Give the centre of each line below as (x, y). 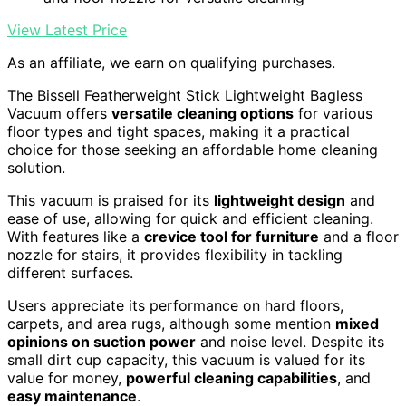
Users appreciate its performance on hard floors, (175, 306)
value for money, (67, 378)
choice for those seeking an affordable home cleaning (193, 150)
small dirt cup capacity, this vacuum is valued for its (186, 360)
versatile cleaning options (203, 114)
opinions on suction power (101, 342)
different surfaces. (70, 273)
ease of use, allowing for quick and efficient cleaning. (190, 219)
